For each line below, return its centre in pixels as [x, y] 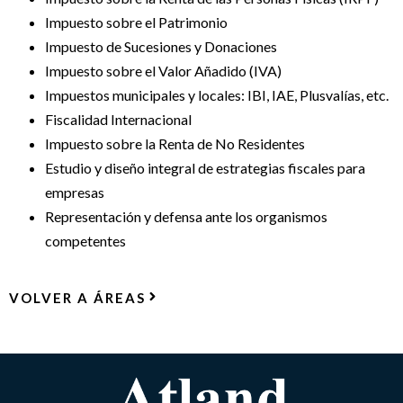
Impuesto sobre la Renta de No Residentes [175, 144]
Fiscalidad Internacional [118, 120]
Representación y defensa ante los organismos [186, 217]
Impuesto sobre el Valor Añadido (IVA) [163, 71]
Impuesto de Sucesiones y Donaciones [161, 47]
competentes [85, 241]
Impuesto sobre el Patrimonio [136, 22]
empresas [75, 193]
